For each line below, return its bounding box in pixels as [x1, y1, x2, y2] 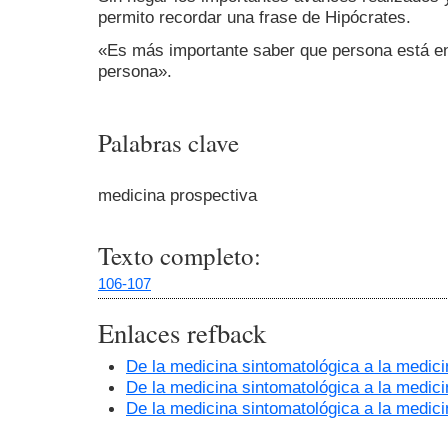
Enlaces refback [98, 315, 266, 352]
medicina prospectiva [98, 184, 257, 205]
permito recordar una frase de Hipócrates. [98, 7, 411, 28]
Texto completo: [98, 239, 261, 273]
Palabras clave [98, 126, 239, 160]
